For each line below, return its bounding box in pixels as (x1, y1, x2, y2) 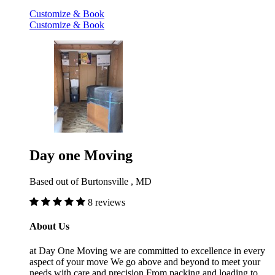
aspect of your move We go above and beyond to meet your (29, 256, 260, 267)
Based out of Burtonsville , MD (29, 176, 152, 187)
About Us (29, 221, 69, 232)
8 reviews (88, 197, 125, 208)
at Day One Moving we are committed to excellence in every (29, 245, 265, 256)
